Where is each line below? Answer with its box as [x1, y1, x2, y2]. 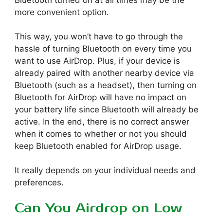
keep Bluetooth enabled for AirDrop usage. [15, 141, 182, 151]
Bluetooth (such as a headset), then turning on [15, 80, 197, 90]
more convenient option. [15, 7, 109, 17]
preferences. [15, 177, 64, 187]
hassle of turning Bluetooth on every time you [15, 43, 192, 54]
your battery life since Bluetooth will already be [15, 104, 199, 114]
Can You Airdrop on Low [15, 200, 182, 217]
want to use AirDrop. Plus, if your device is [15, 55, 180, 66]
